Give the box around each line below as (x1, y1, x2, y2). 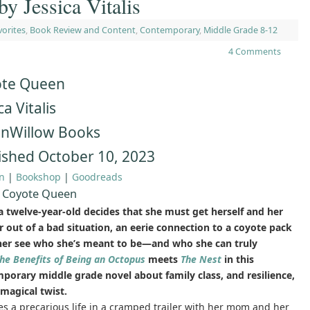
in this (221, 253, 254, 266)
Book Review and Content (30, 24, 136, 37)
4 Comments (228, 46, 281, 58)
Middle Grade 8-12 (203, 24, 277, 37)
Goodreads (72, 170, 122, 184)
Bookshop (16, 170, 61, 184)
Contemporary (140, 24, 199, 37)
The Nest (181, 253, 221, 266)
